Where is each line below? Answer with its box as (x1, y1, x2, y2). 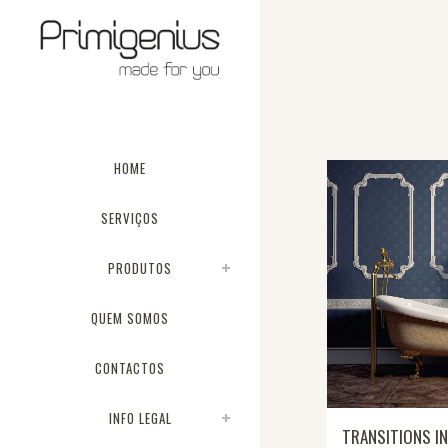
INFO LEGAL (108, 408, 172, 428)
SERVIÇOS (101, 208, 159, 228)
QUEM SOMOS (91, 308, 169, 328)
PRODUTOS (108, 258, 172, 278)
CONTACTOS (95, 358, 165, 378)
